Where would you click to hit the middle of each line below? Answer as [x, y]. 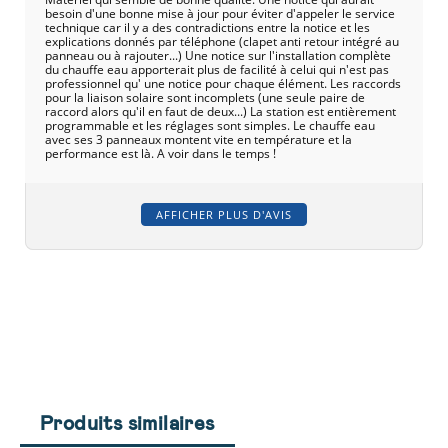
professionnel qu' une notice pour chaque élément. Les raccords [223, 84]
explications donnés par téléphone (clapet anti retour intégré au [222, 42]
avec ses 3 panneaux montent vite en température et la [198, 140]
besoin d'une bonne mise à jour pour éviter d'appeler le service [220, 14]
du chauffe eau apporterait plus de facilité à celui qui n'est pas [217, 70]
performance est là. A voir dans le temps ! [160, 154]
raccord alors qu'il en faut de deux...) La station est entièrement [220, 112]
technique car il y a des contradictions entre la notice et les [207, 28]
